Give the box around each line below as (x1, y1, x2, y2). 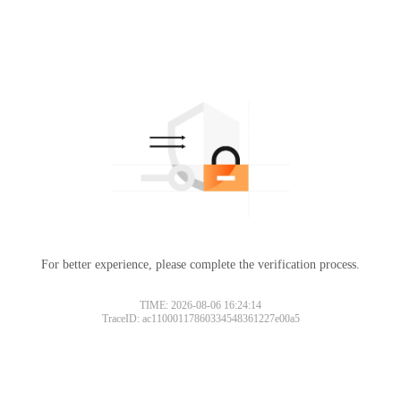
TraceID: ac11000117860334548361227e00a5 (101, 311, 300, 325)
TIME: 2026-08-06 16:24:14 (140, 298, 261, 311)
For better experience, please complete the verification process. (41, 257, 360, 271)
